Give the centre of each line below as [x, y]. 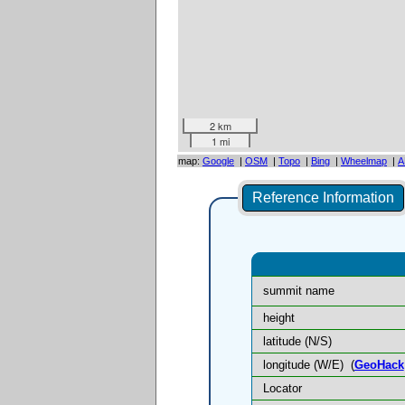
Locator [282, 389]
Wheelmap [364, 161]
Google [218, 161]
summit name [298, 291]
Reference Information [323, 198]
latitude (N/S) [297, 342]
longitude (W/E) [306, 365]
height [278, 318]
